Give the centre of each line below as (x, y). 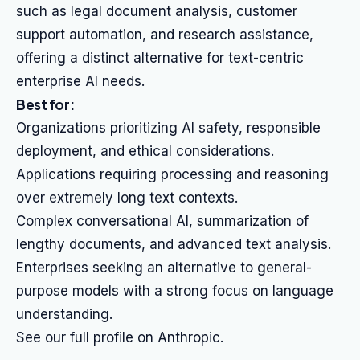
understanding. (64, 314)
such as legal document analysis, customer (157, 11)
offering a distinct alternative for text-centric (160, 58)
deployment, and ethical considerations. (145, 151)
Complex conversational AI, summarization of (162, 221)
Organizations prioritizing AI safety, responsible (168, 128)
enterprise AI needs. (80, 81)
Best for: (45, 104)
